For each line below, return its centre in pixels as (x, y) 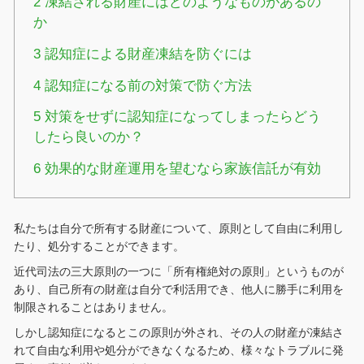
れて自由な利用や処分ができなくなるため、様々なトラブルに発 (178, 351)
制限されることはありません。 (93, 308)
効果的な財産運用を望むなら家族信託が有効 (181, 168)
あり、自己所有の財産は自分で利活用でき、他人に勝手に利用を (178, 290)
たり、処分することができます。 (99, 247)
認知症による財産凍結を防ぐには (147, 54)
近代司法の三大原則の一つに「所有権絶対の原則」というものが (178, 272)
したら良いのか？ (89, 137)
